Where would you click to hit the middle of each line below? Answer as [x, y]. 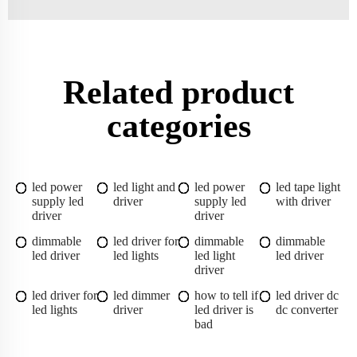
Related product [178, 92]
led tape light [308, 186]
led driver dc [307, 295]
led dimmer [141, 295]
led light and [144, 186]
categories [178, 126]
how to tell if [226, 295]
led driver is [224, 309]
